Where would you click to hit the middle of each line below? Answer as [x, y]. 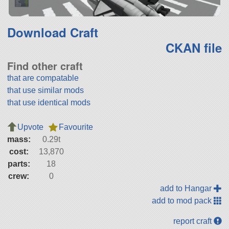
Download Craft [52, 32]
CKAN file [194, 48]
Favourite [76, 127]
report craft [194, 221]
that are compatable [43, 78]
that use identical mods [49, 103]
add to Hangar [187, 189]
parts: [19, 164]
